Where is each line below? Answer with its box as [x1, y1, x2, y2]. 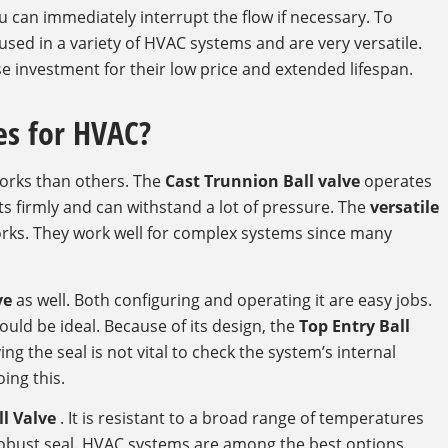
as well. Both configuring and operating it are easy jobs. [12, 288, 432, 311]
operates [360, 170, 432, 193]
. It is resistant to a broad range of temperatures [56, 407, 424, 430]
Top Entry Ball [299, 314, 410, 337]
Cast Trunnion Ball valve [165, 170, 360, 193]
